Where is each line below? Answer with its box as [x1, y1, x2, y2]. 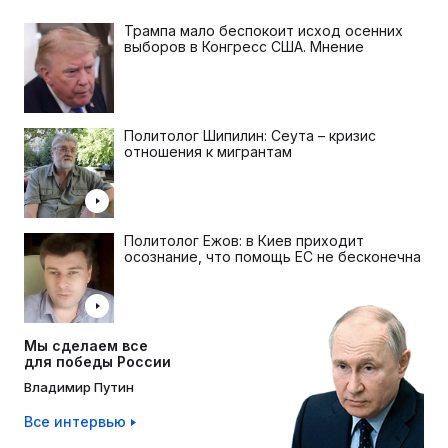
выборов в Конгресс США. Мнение [124, 38, 364, 56]
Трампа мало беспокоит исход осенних [124, 22, 403, 40]
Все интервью [24, 413, 126, 431]
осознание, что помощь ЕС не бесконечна [124, 248, 421, 266]
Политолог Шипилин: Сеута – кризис [124, 127, 376, 145]
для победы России [24, 353, 171, 371]
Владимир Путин [24, 379, 134, 396]
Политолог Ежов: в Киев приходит [124, 232, 364, 250]
